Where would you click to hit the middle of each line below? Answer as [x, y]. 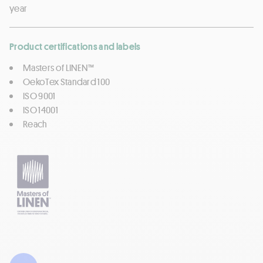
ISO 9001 [39, 95]
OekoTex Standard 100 [67, 81]
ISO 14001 [41, 109]
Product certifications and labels [75, 46]
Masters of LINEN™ [59, 67]
